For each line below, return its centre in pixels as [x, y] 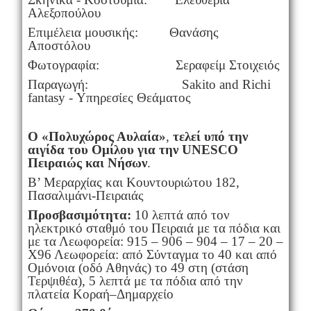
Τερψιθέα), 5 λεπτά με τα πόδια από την [135, 281]
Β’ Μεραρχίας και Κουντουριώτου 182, [133, 183]
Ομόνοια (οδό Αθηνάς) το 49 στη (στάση [138, 268]
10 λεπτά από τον [182, 215]
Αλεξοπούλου [64, 13]
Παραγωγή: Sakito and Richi [149, 85]
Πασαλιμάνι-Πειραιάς [85, 196]
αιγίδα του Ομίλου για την [104, 150]
